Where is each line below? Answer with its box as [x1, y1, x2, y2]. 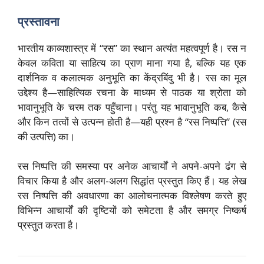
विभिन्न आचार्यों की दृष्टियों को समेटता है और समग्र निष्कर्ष [18, 203, 246, 217]
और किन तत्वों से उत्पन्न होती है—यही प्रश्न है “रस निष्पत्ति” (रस [18, 114, 246, 128]
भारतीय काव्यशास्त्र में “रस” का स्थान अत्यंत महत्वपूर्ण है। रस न [18, 41, 246, 55]
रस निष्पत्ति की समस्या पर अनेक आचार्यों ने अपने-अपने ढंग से [18, 159, 246, 173]
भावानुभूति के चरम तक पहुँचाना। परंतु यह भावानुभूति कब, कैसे [18, 100, 246, 114]
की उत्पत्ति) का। [18, 129, 75, 143]
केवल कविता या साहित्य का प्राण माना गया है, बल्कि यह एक [18, 55, 246, 70]
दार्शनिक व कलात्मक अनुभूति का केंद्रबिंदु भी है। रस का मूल [18, 70, 246, 84]
